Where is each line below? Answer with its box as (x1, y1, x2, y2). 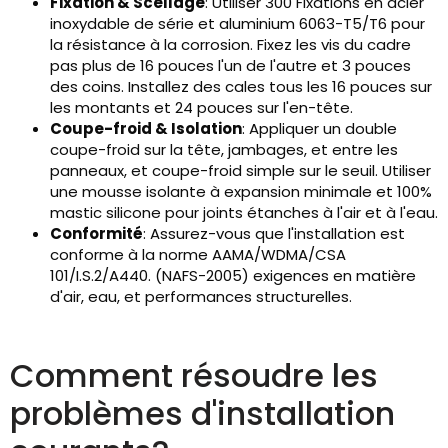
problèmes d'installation (10, 391, 395, 437)
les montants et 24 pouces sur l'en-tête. (50, 97, 353, 119)
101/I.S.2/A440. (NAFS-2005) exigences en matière (50, 265, 416, 287)
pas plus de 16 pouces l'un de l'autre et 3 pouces (50, 55, 411, 77)
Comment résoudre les (10, 353, 378, 399)
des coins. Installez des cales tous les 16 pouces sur (50, 76, 432, 98)
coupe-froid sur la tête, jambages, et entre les (50, 139, 398, 161)
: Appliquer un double (242, 118, 397, 140)
